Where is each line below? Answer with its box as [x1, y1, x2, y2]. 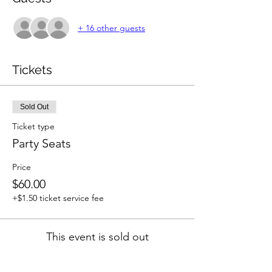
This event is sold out [46, 230, 149, 243]
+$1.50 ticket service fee [12, 192, 104, 203]
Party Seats [12, 136, 71, 151]
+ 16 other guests [78, 22, 145, 33]
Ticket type [12, 121, 55, 132]
